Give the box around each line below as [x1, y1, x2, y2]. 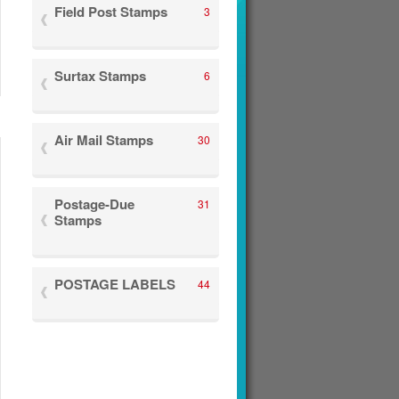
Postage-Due [54, 194, 134, 214]
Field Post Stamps [54, 2, 167, 21]
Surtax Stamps [54, 66, 146, 85]
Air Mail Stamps [54, 130, 153, 150]
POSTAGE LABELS [54, 274, 175, 294]
